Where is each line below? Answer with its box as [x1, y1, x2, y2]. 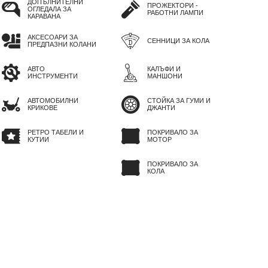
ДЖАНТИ [147, 104, 175, 112]
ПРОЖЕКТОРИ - [147, 2, 198, 10]
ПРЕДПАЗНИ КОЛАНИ [28, 41, 96, 48]
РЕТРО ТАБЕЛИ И [28, 129, 84, 136]
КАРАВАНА [28, 13, 60, 20]
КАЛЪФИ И [147, 65, 181, 73]
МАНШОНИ [147, 72, 182, 80]
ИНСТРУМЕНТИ [28, 72, 78, 80]
